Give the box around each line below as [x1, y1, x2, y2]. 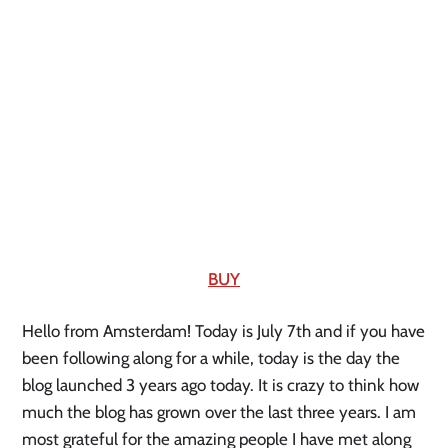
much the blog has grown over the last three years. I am [22, 401, 417, 422]
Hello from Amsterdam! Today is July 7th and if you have [22, 320, 426, 341]
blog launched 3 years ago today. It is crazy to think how [22, 374, 420, 395]
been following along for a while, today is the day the [22, 347, 401, 368]
